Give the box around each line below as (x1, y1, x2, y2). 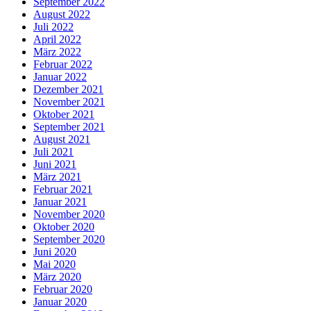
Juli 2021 (33, 146, 74, 158)
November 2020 (33, 208, 105, 221)
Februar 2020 (33, 283, 92, 296)
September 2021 (33, 121, 105, 133)
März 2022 (33, 46, 81, 58)
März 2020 (33, 271, 81, 283)
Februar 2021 (33, 183, 92, 196)
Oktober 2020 (33, 221, 94, 233)
